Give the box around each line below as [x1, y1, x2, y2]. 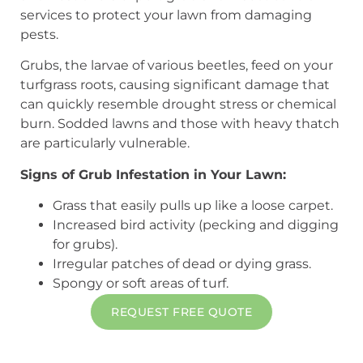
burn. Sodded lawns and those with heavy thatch [20, 116, 340, 132]
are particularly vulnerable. [20, 135, 190, 152]
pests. [20, 27, 58, 42]
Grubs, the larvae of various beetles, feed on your [20, 58, 333, 74]
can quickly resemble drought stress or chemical [20, 96, 336, 113]
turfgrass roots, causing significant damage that [20, 77, 330, 93]
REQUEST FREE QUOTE [111, 305, 252, 320]
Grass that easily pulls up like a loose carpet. [53, 198, 333, 214]
